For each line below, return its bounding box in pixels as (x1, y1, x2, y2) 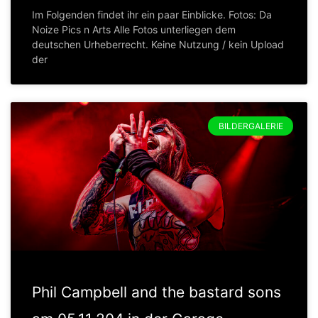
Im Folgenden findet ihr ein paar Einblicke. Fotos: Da (32, 9, 272, 21)
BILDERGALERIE (218, 120, 283, 131)
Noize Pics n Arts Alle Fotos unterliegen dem (32, 23, 236, 36)
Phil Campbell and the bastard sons (32, 283, 281, 302)
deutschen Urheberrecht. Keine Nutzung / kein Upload (32, 38, 284, 51)
